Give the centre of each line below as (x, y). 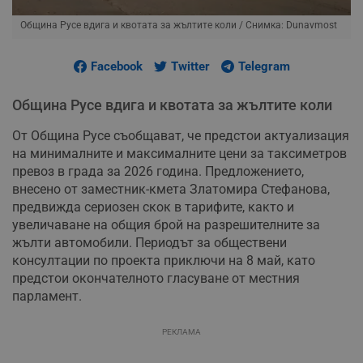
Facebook (116, 67)
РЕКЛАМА (181, 332)
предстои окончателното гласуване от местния (156, 279)
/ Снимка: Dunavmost (288, 26)
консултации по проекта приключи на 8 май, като (164, 261)
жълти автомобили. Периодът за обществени (149, 243)
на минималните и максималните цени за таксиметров (179, 154)
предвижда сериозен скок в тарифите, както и (153, 207)
